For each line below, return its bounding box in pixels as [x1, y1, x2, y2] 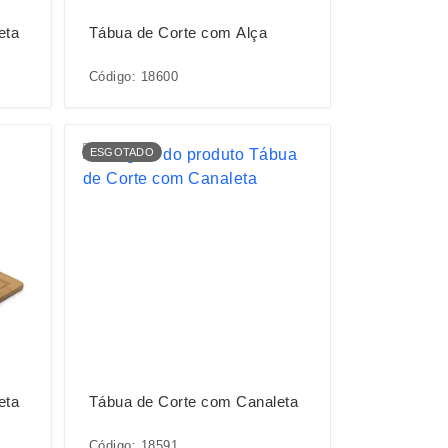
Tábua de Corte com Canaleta [88, 392, 299, 410]
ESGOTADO [89, 145, 154, 158]
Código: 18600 [88, 68, 179, 84]
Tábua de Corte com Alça [88, 23, 268, 41]
